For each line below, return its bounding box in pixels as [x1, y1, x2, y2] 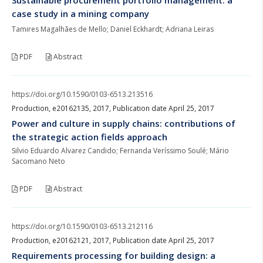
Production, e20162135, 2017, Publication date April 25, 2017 [12, 103, 214, 113]
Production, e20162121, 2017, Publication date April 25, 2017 [12, 235, 214, 245]
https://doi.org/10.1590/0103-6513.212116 [12, 221, 153, 231]
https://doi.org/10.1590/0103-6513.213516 [12, 89, 153, 99]
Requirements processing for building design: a [12, 249, 215, 261]
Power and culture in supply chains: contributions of [12, 117, 235, 129]
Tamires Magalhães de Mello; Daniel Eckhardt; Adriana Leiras [12, 23, 214, 34]
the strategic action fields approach [12, 130, 167, 143]
